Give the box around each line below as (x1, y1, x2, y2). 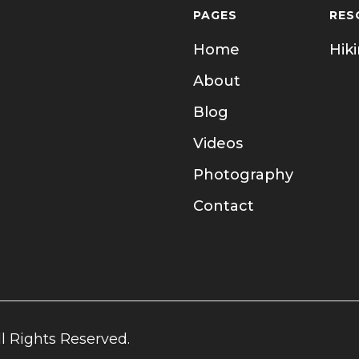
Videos (192, 135, 243, 153)
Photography (192, 166, 293, 184)
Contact (192, 197, 254, 216)
